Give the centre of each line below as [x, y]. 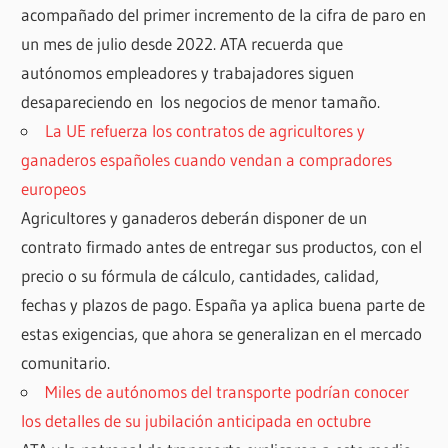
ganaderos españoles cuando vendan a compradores [207, 160]
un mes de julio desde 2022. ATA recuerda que [182, 44]
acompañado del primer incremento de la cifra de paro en [224, 15]
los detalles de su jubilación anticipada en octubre [196, 421]
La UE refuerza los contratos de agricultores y [205, 131]
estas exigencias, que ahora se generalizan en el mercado [222, 334]
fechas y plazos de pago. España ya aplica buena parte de [223, 305]
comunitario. [66, 363]
